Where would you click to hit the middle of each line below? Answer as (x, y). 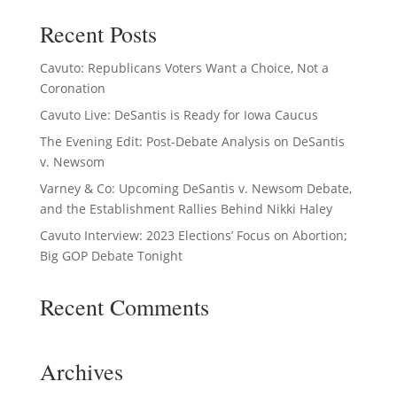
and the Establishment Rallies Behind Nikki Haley (186, 209)
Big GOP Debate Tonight (111, 256)
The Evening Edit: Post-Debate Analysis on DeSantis (192, 141)
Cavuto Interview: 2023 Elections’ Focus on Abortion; (193, 235)
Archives (81, 371)
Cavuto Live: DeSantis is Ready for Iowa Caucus (179, 115)
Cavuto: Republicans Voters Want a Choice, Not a (184, 68)
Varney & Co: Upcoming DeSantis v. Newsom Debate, (195, 188)
